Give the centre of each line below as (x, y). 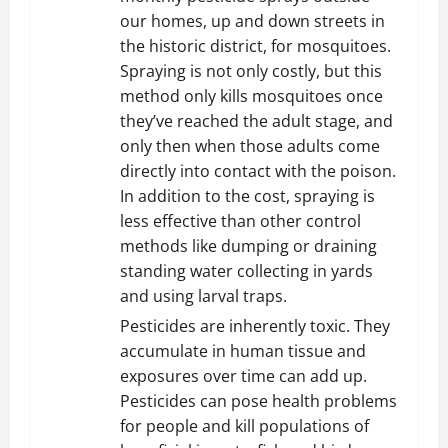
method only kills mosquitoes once (251, 96)
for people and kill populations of (244, 426)
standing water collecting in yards (246, 271)
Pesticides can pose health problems (258, 401)
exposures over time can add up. (243, 376)
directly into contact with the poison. (258, 171)
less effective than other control (240, 221)
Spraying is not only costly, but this (251, 71)
